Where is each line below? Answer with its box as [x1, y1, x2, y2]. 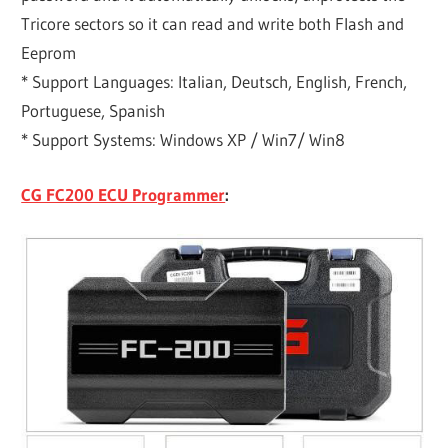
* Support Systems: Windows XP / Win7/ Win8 [21, 129, 346, 151]
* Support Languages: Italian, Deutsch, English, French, [21, 71, 408, 93]
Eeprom [21, 42, 77, 64]
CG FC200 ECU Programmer [21, 183, 226, 205]
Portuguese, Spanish [21, 100, 166, 122]
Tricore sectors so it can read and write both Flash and [21, 13, 405, 35]
